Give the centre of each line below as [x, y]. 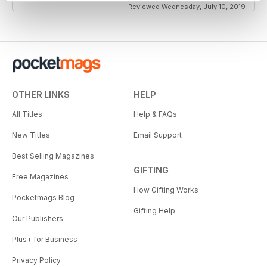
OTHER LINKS [41, 95]
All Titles [27, 114]
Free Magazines [40, 177]
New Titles [31, 135]
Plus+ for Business [45, 240]
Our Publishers [38, 219]
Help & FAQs [155, 114]
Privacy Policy [36, 260]
